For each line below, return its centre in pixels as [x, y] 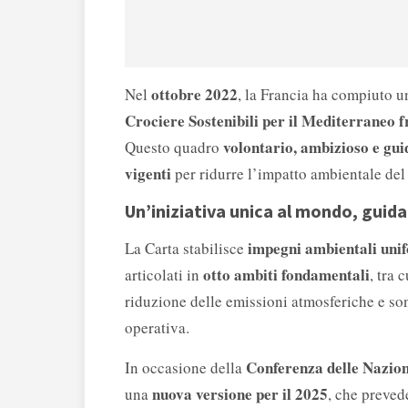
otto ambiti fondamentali [286, 275]
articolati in [164, 275]
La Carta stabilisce [186, 249]
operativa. [157, 328]
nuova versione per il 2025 [240, 394]
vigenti [148, 174]
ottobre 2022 [194, 95]
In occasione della [185, 368]
